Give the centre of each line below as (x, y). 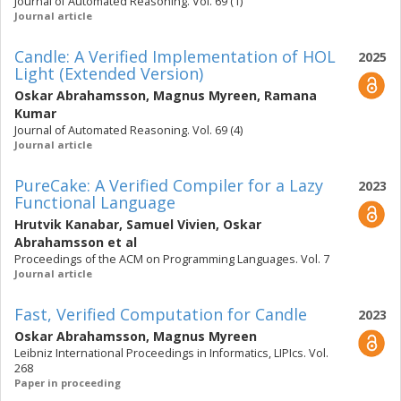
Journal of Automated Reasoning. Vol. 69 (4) (128, 130)
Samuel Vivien (171, 224)
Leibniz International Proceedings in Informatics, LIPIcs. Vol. (171, 353)
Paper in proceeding (68, 383)
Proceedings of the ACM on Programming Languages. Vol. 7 (172, 259)
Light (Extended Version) (109, 73)
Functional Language (95, 202)
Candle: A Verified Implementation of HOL (175, 56)
